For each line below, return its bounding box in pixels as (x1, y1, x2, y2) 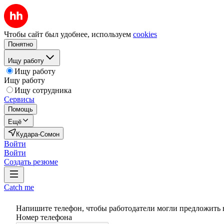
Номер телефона (16, 213, 72, 221)
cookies (133, 30, 157, 38)
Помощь (8, 105, 33, 113)
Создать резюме (4, 157, 58, 166)
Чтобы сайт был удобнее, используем (4, 30, 131, 38)
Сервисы (4, 95, 34, 103)
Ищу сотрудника (14, 86, 71, 94)
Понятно (8, 40, 33, 48)
